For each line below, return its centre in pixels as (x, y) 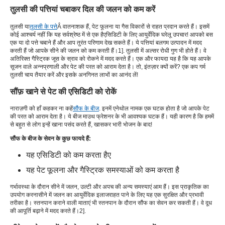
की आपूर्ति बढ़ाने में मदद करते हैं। (45, 211)
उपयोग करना (24, 195)
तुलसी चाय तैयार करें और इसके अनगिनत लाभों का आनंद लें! (74, 75)
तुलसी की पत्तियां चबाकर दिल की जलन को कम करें (83, 9)
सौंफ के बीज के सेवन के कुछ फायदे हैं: (50, 139)
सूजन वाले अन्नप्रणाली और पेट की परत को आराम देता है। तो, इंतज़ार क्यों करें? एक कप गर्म (108, 67)
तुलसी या (20, 26)
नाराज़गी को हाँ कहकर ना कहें (41, 109)
